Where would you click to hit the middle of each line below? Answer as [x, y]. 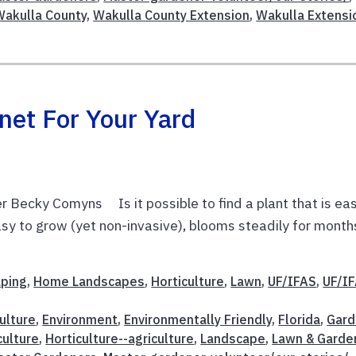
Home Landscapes [89, 282]
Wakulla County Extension [172, 15]
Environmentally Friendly [198, 320]
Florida [300, 320]
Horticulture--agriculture [120, 339]
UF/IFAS [292, 282]
